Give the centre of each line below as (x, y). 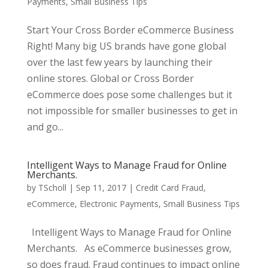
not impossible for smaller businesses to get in (132, 111)
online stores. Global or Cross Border (110, 78)
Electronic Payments (119, 204)
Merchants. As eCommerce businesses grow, (129, 248)
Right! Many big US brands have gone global (126, 46)
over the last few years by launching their (119, 62)
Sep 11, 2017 (101, 188)
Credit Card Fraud (169, 188)
